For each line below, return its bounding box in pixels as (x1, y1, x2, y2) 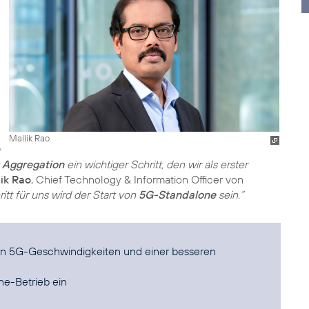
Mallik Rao (8, 132, 50, 143)
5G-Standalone (139, 188, 216, 201)
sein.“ (216, 188, 243, 201)
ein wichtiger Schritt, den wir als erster (64, 157, 248, 171)
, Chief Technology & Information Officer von (31, 172, 243, 186)
